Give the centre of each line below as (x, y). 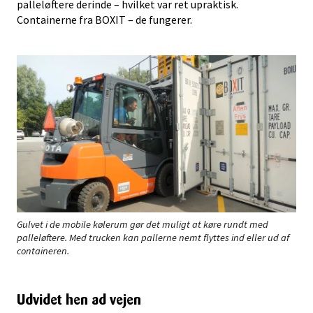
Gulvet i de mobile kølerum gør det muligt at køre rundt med (143, 224)
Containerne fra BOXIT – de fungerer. (104, 20)
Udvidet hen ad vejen (79, 299)
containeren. (43, 250)
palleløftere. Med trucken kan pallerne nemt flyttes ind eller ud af (153, 237)
